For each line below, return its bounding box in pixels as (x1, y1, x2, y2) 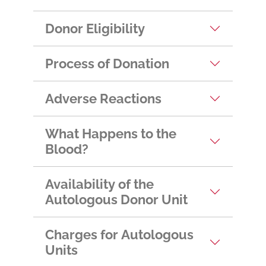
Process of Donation (45, 55, 169, 71)
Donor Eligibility (45, 20, 145, 36)
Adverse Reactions (45, 90, 161, 106)
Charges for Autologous (45, 226, 194, 242)
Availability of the (45, 176, 154, 192)
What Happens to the (45, 125, 176, 141)
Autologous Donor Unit (45, 191, 188, 207)
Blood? (45, 141, 88, 157)
